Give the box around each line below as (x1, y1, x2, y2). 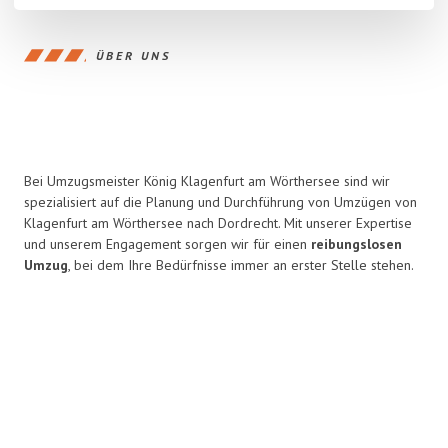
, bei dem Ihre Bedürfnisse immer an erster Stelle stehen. (68, 256, 414, 274)
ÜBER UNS (96, 47, 171, 63)
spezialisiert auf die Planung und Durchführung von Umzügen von (24, 193, 417, 211)
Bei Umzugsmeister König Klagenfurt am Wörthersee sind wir (24, 172, 390, 190)
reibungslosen (311, 235, 402, 253)
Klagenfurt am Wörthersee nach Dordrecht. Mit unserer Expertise (24, 214, 412, 232)
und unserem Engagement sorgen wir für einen (24, 235, 311, 253)
